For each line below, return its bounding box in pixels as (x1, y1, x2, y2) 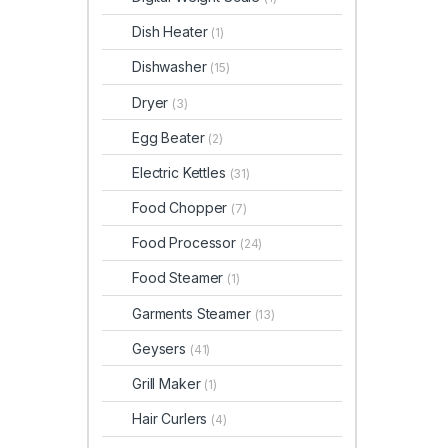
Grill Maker (132, 375, 205, 393)
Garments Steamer (132, 304, 255, 322)
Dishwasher (132, 58, 211, 76)
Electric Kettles (132, 163, 230, 181)
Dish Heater (132, 23, 212, 41)
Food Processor (132, 234, 240, 252)
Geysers (132, 339, 190, 357)
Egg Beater (132, 128, 209, 146)
